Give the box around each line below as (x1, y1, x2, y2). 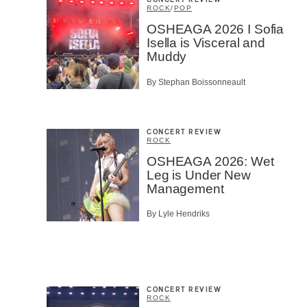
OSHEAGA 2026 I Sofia (147, 22, 284, 37)
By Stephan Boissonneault (147, 77, 245, 87)
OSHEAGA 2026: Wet (147, 153, 274, 169)
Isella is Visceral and (147, 36, 265, 51)
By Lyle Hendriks (147, 209, 210, 219)
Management (147, 181, 224, 196)
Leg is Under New (147, 167, 251, 182)
